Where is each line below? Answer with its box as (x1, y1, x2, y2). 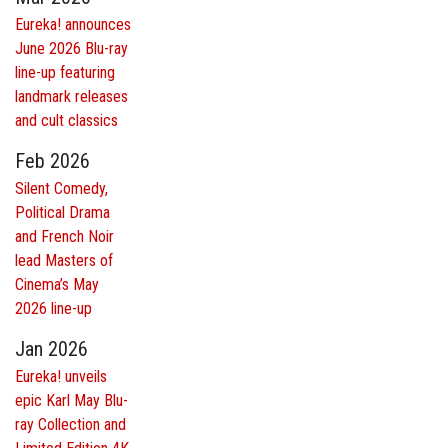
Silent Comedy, (15, 179, 108, 199)
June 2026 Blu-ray (15, 39, 128, 59)
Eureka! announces (15, 15, 131, 35)
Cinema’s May (15, 275, 99, 295)
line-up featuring (15, 63, 115, 83)
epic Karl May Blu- (15, 391, 128, 411)
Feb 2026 (15, 149, 90, 174)
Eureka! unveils (15, 367, 107, 387)
